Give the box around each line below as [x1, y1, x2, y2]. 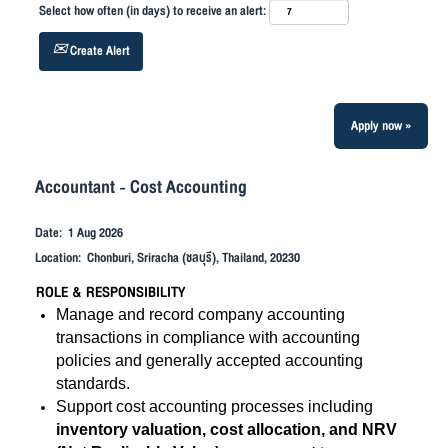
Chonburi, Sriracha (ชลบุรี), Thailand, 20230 [87, 247, 300, 269]
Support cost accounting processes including [56, 398, 373, 415]
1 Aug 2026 [68, 222, 123, 244]
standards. [56, 375, 130, 392]
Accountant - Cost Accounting [35, 172, 247, 203]
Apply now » [351, 115, 411, 137]
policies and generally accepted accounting [56, 352, 363, 369]
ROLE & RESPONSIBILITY [36, 280, 185, 305]
